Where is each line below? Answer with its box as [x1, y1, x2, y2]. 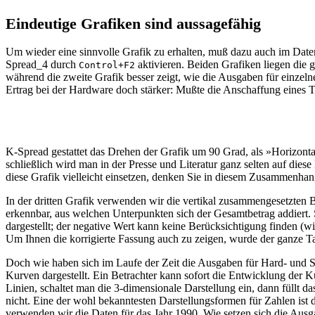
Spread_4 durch [6, 58, 79, 71]
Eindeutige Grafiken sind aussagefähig [6, 14, 261, 32]
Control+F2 [79, 60, 135, 71]
